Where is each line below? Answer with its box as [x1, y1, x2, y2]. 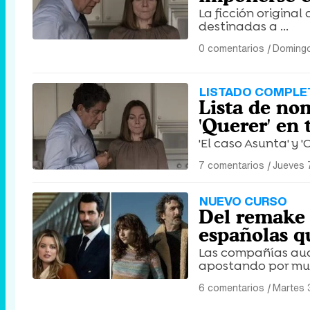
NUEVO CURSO [199, 192, 287, 210]
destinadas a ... [199, 18, 289, 35]
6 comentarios [199, 280, 264, 295]
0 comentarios [199, 41, 264, 56]
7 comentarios [199, 158, 264, 173]
